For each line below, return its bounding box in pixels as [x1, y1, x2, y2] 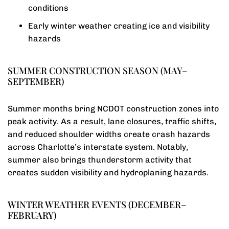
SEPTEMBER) [8, 75, 64, 87]
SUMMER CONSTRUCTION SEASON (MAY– [8, 64, 187, 77]
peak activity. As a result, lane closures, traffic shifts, [8, 117, 216, 126]
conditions [28, 3, 68, 13]
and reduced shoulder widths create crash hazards [8, 129, 210, 139]
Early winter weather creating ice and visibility [28, 21, 210, 31]
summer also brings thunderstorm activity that [8, 155, 192, 165]
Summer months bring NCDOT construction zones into [8, 104, 219, 113]
